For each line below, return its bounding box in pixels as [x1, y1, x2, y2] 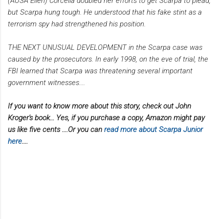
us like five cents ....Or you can [8, 125, 104, 134]
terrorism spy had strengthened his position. [8, 19, 146, 28]
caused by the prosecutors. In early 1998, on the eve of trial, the [8, 54, 208, 64]
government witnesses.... [8, 78, 85, 87]
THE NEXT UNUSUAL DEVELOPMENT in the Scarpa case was [8, 43, 202, 52]
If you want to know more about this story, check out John [8, 101, 191, 110]
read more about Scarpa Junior [104, 125, 203, 134]
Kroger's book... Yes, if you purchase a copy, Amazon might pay [8, 113, 205, 122]
